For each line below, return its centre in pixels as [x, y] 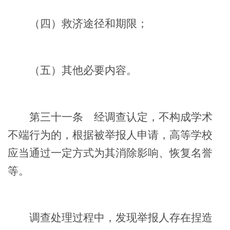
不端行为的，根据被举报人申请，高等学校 [110, 135]
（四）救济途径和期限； [78, 23]
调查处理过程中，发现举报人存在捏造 [110, 217]
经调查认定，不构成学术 [148, 117]
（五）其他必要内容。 [72, 70]
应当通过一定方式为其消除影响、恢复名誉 [110, 153]
